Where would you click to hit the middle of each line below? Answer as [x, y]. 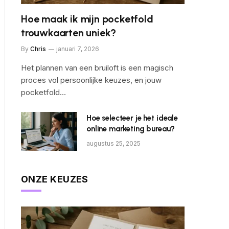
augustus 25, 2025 [113, 143]
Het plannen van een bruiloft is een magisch [97, 68]
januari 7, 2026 [78, 49]
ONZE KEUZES [55, 179]
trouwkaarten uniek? [69, 33]
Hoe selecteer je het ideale [132, 118]
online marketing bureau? [131, 129]
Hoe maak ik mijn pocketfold [87, 19]
